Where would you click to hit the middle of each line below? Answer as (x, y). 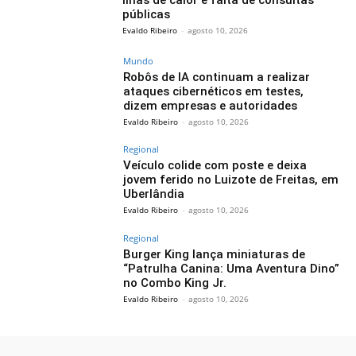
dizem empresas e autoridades (211, 105)
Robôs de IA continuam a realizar (217, 77)
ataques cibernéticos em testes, (214, 91)
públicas (147, 14)
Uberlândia (154, 194)
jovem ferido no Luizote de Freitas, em (231, 180)
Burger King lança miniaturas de (215, 255)
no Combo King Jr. (175, 283)
